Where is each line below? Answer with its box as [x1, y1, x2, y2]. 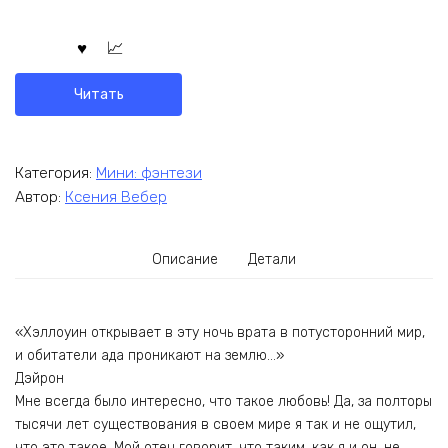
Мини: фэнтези [96, 163, 202, 182]
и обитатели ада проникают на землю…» [15, 346, 284, 364]
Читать [73, 85, 124, 103]
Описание [152, 251, 219, 269]
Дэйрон [15, 369, 64, 387]
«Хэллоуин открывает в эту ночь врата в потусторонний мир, [15, 323, 425, 341]
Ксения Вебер [65, 188, 167, 207]
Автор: [15, 188, 65, 207]
